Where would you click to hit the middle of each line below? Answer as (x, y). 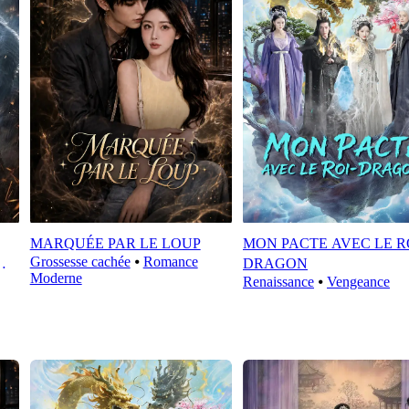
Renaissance (278, 282)
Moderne (56, 278)
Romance (170, 262)
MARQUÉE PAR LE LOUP (115, 244)
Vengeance (358, 282)
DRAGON (275, 264)
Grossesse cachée (80, 262)
